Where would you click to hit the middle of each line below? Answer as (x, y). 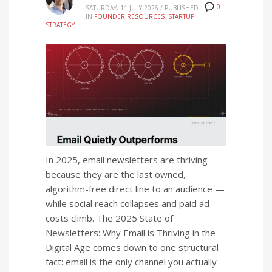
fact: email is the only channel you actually (131, 262)
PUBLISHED (182, 8)
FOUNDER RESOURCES (129, 16)
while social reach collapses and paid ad (127, 204)
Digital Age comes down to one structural (132, 247)
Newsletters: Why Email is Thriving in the (131, 233)
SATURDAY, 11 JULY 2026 (122, 8)
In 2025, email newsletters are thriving (127, 160)
